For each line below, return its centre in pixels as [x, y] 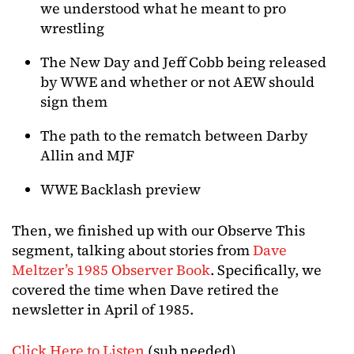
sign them [74, 102]
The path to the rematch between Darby [174, 136]
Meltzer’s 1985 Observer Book [111, 270]
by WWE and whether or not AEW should [177, 82]
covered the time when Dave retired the [145, 290]
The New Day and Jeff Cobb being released [183, 62]
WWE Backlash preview [121, 189]
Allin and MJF [87, 155]
